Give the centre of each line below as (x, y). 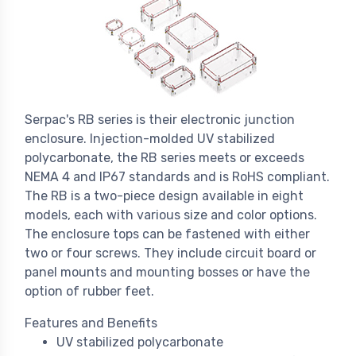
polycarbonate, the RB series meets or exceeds (164, 158)
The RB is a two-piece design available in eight (164, 196)
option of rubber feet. (89, 292)
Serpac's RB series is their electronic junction (160, 120)
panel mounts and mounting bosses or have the (167, 273)
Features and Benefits (91, 323)
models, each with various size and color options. (171, 215)
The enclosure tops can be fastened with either (167, 234)
